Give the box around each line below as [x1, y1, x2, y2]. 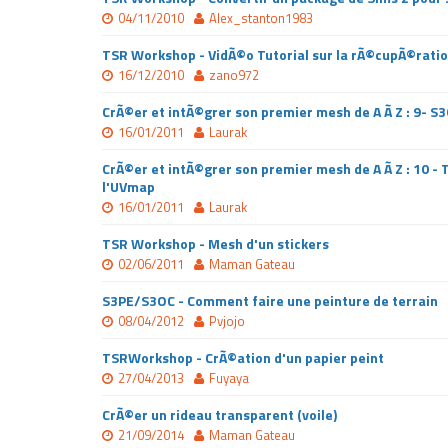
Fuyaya [209, 368, 249, 388]
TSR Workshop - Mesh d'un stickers [102, 233, 329, 254]
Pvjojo [209, 311, 245, 331]
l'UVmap [102, 176, 155, 197]
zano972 [209, 65, 259, 85]
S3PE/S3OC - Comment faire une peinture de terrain [102, 290, 438, 311]
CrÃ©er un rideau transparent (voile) [102, 404, 337, 425]
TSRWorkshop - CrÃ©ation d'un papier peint [102, 347, 384, 368]
